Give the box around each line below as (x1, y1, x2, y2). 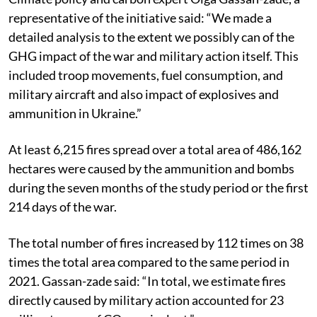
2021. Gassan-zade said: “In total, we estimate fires (8, 272, 286, 289)
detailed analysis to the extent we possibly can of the (8, 28, 294, 45)
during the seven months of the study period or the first (8, 179, 309, 195)
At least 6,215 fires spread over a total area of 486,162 (8, 141, 301, 157)
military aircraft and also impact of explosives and (8, 86, 279, 102)
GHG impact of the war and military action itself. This (8, 47, 299, 64)
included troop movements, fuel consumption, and (8, 67, 283, 83)
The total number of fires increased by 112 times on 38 (8, 234, 304, 250)
